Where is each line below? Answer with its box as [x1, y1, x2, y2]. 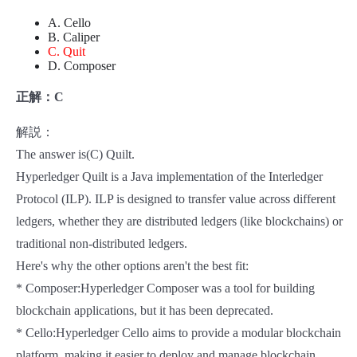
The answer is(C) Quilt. [16, 147, 135, 162]
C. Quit [48, 45, 85, 59]
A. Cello [48, 16, 91, 30]
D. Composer [48, 59, 116, 73]
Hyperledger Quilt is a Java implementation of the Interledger [16, 170, 323, 184]
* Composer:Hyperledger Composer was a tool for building [16, 281, 315, 296]
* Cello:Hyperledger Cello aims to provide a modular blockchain [16, 326, 341, 340]
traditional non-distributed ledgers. [16, 237, 187, 251]
